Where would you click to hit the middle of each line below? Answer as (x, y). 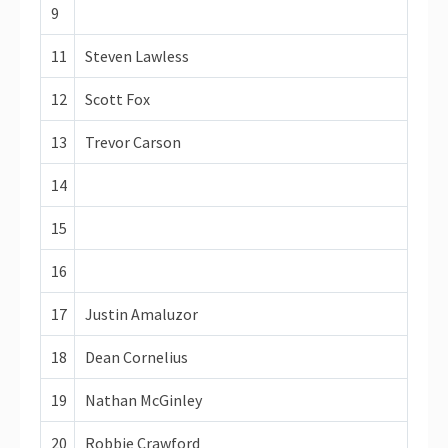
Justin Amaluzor (141, 313)
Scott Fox (117, 98)
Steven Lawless (137, 55)
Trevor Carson (133, 141)
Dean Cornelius (136, 356)
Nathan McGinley (143, 399)
